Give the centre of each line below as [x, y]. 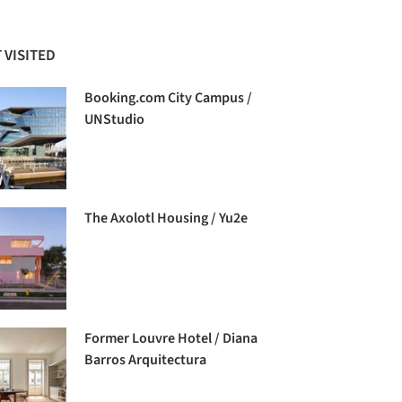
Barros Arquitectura [146, 360]
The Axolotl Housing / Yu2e [166, 218]
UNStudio [115, 119]
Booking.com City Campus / [169, 97]
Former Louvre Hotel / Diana [171, 339]
